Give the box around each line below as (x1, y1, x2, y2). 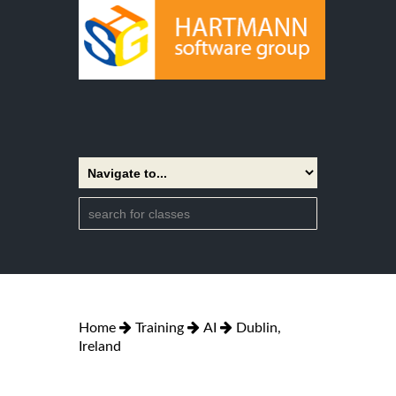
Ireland (79, 339, 121, 354)
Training (135, 320, 184, 335)
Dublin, (236, 320, 281, 335)
